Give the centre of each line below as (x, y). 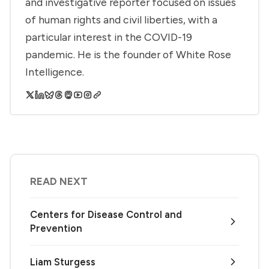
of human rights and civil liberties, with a (121, 19)
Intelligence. (55, 71)
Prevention (56, 228)
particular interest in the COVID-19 (109, 37)
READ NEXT (59, 181)
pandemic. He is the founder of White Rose (128, 54)
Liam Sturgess (63, 261)
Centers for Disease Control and (106, 214)
